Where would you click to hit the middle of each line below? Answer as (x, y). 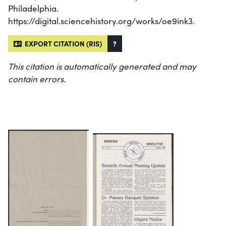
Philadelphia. (33, 9)
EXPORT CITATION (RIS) (62, 44)
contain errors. (37, 79)
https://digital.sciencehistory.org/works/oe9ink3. (101, 21)
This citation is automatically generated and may (102, 67)
